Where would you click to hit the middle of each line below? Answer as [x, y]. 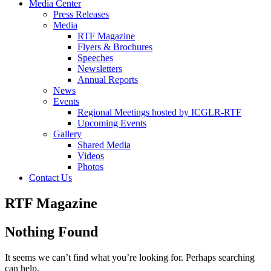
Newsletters [100, 69]
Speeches [95, 58]
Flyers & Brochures [115, 47]
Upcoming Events [112, 123]
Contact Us [51, 178]
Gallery [67, 134]
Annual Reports [108, 80]
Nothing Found [51, 232]
